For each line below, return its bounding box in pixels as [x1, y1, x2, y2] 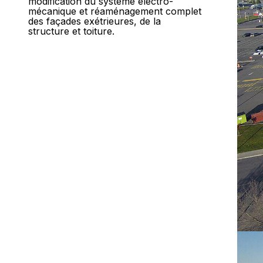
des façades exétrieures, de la [28, 15, 161, 27]
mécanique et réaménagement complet [28, 5, 201, 17]
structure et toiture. [28, 25, 114, 37]
